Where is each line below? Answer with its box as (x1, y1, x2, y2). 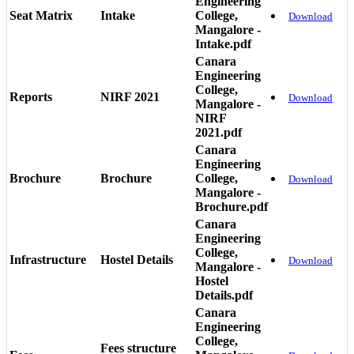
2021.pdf (195, 126, 242, 140)
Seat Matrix (9, 9, 73, 23)
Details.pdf (195, 288, 253, 303)
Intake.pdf (195, 37, 251, 51)
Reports (9, 90, 52, 104)
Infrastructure (9, 253, 86, 267)
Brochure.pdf (195, 200, 268, 214)
